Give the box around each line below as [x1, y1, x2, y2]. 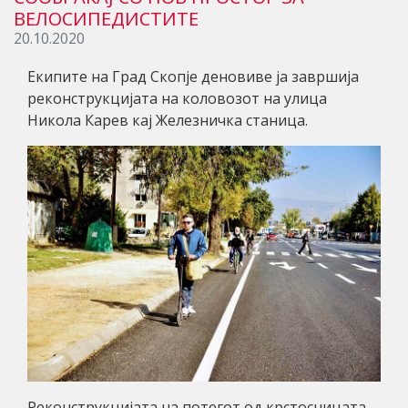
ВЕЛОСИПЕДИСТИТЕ [14, 5, 199, 31]
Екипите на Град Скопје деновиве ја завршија [27, 66, 359, 87]
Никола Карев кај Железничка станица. [27, 109, 308, 130]
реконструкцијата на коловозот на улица [27, 87, 327, 108]
